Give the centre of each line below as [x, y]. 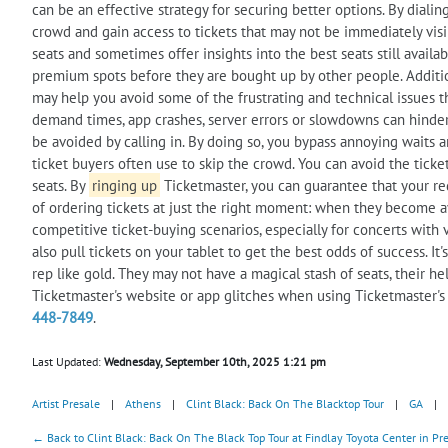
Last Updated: [68, 361]
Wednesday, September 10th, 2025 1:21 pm [215, 361]
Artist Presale [66, 403]
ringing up [124, 185]
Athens [143, 403]
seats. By [60, 185]
